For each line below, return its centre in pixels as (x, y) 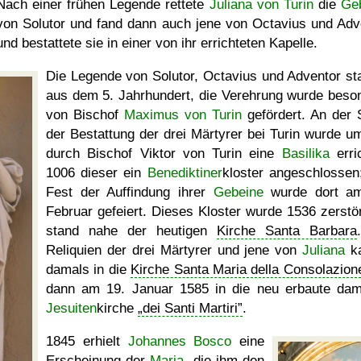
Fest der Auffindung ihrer (130, 192)
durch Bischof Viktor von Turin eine (164, 154)
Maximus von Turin (183, 115)
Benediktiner (185, 173)
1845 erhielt (87, 341)
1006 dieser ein (97, 173)
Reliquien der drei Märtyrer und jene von (174, 250)
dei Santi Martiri (190, 308)
